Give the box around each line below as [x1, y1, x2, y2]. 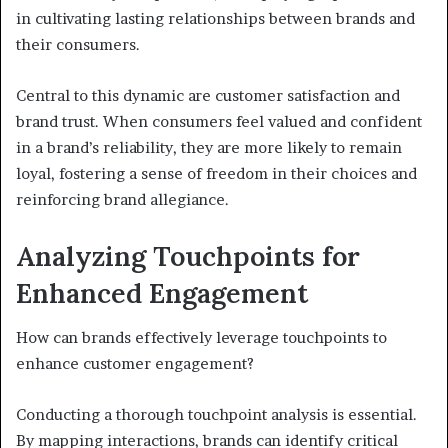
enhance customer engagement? [16, 354, 254, 374]
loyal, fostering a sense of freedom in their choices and [16, 163, 417, 183]
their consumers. [16, 34, 140, 54]
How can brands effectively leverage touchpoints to [16, 328, 387, 348]
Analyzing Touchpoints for [16, 238, 360, 273]
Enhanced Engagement [16, 275, 308, 310]
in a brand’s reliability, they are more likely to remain [16, 137, 402, 157]
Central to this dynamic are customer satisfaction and [16, 85, 400, 105]
